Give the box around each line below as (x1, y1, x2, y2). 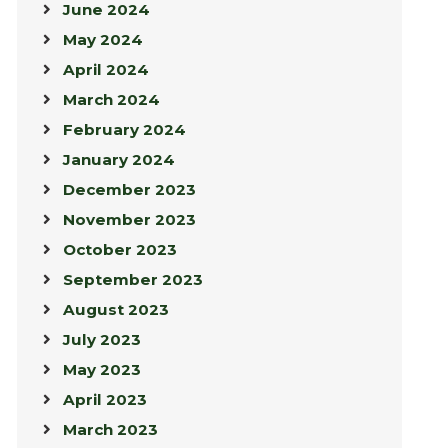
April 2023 (62, 390, 147, 410)
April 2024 (62, 60, 149, 80)
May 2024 (62, 30, 143, 50)
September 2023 (62, 270, 203, 290)
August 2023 (62, 300, 169, 320)
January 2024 (62, 150, 175, 170)
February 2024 (62, 120, 186, 140)
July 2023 (62, 330, 141, 350)
